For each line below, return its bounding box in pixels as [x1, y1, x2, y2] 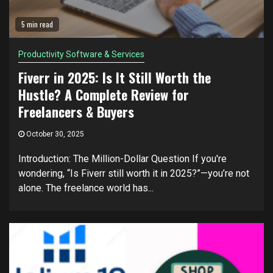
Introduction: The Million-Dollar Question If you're [18, 153, 227, 165]
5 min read [21, 19, 53, 29]
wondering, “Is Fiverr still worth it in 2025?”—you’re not [18, 168, 249, 179]
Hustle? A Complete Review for [18, 85, 189, 104]
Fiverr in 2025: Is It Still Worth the [18, 68, 211, 87]
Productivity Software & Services [18, 49, 144, 59]
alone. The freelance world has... [18, 182, 154, 194]
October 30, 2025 [24, 130, 84, 138]
